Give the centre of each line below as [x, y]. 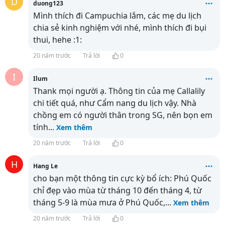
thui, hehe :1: [58, 40]
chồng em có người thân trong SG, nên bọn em [123, 115]
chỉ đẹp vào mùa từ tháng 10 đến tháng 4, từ [118, 190]
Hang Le [45, 166]
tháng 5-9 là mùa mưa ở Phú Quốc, [99, 202]
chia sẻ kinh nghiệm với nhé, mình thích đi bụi [120, 28]
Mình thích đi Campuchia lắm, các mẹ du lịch [117, 16]
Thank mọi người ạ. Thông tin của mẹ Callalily [119, 91]
